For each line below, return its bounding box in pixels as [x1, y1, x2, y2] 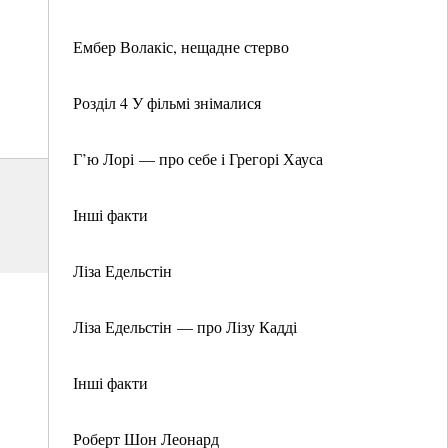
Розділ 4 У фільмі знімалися [73, 92, 261, 113]
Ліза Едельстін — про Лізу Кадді [73, 316, 297, 337]
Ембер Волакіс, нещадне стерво [73, 36, 289, 57]
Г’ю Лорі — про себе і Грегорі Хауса [73, 148, 323, 169]
